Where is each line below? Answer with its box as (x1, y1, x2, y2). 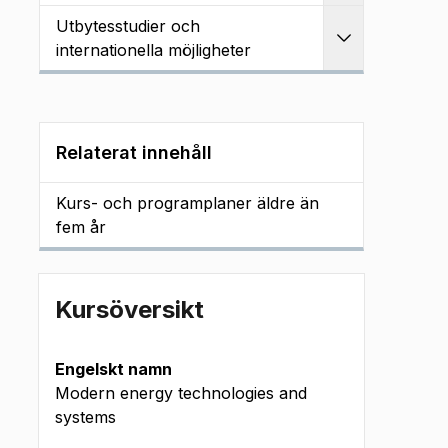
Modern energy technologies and (55, 383, 307, 403)
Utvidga (342, 39, 408, 61)
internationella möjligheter (56, 40, 251, 60)
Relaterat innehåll (56, 142, 212, 163)
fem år (56, 217, 106, 237)
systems (55, 407, 116, 427)
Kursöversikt (55, 295, 204, 324)
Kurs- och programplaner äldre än (56, 193, 319, 213)
